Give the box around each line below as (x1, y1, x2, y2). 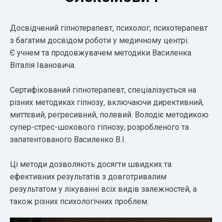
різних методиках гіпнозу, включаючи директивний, (10, 97, 204, 107)
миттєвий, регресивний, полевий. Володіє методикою (10, 110, 209, 119)
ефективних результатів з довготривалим (10, 171, 166, 181)
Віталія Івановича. (10, 60, 76, 70)
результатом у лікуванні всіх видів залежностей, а (10, 184, 197, 194)
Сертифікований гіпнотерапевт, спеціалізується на (10, 85, 196, 95)
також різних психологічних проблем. (10, 196, 149, 206)
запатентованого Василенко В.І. (10, 134, 126, 144)
